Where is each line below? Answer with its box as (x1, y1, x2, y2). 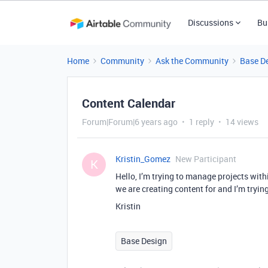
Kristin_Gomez (115, 153, 170, 165)
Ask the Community (156, 55, 229, 66)
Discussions (187, 17, 233, 28)
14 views (226, 116, 258, 127)
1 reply (189, 116, 214, 127)
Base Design (121, 235, 167, 246)
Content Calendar (82, 95, 175, 111)
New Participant (175, 153, 236, 165)
